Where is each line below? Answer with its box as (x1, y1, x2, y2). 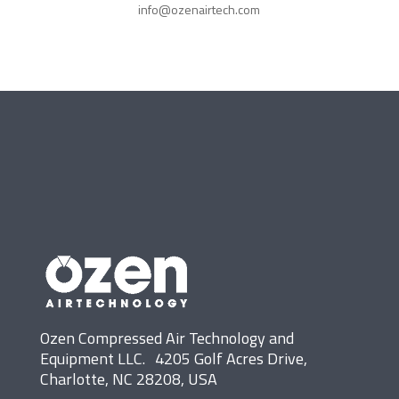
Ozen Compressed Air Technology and (39, 325, 294, 350)
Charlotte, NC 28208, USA (39, 366, 217, 391)
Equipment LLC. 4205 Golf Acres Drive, (39, 346, 307, 370)
